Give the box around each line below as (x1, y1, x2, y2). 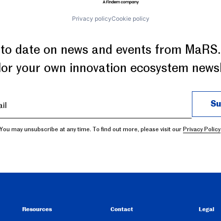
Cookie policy (111, 15, 149, 22)
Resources (22, 207, 52, 213)
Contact (110, 207, 133, 213)
